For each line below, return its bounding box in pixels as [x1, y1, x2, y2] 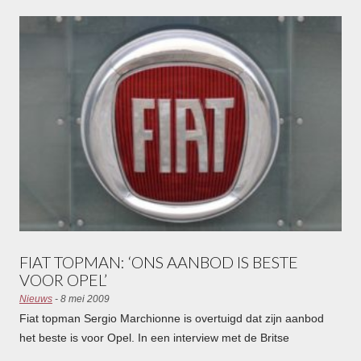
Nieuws [19, 293, 52, 305]
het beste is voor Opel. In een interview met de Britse [19, 330, 289, 344]
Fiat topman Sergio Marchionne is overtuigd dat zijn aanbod [19, 311, 324, 325]
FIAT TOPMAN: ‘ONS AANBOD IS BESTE [19, 251, 298, 272]
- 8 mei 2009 [52, 293, 110, 305]
